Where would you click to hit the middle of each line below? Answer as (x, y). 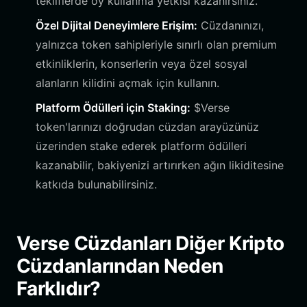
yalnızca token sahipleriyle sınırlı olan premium (156, 45)
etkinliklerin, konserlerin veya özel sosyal (142, 64)
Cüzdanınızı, (231, 25)
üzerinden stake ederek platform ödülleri (141, 146)
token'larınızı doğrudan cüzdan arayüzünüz (147, 127)
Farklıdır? (59, 288)
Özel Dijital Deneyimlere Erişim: (116, 25)
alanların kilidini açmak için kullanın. (127, 83)
